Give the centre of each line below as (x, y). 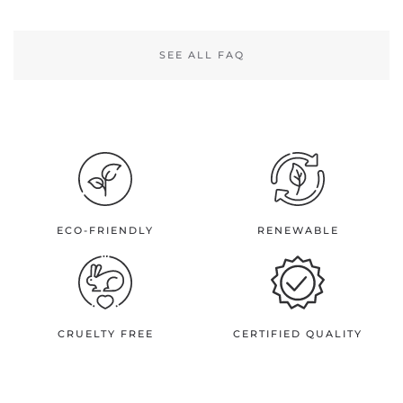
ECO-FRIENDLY (105, 230)
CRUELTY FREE (105, 333)
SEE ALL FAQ (201, 54)
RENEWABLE (298, 230)
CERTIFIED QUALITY (298, 333)
